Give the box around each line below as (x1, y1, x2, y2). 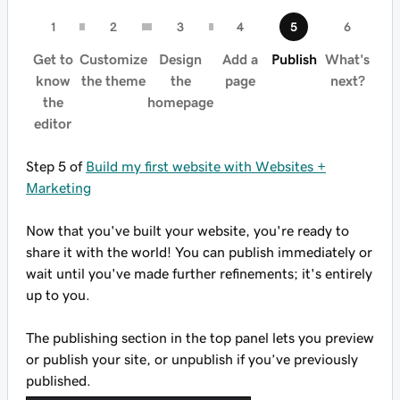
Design (159, 52, 202, 66)
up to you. (26, 287, 90, 302)
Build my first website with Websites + (86, 159, 326, 173)
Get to (32, 52, 73, 66)
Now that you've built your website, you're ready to (26, 223, 349, 237)
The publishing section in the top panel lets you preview (26, 330, 374, 345)
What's (325, 52, 370, 66)
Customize (79, 52, 147, 66)
